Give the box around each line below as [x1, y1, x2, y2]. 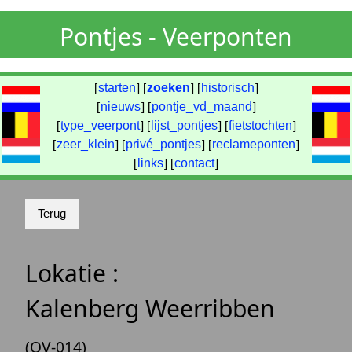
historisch [200, 81, 255, 94]
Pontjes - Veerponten [60, 20, 292, 53]
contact [174, 156, 214, 170]
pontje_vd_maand [151, 100, 252, 113]
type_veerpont [60, 119, 140, 132]
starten [97, 81, 136, 94]
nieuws [100, 100, 141, 113]
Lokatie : [25, 257, 119, 289]
